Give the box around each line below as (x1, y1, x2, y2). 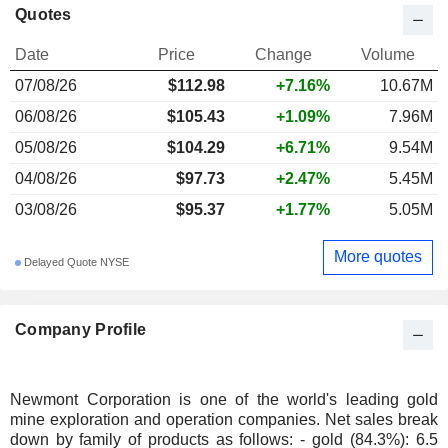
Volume (360, 45, 415, 63)
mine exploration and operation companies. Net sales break (10, 410, 438, 428)
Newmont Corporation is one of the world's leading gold (10, 390, 438, 408)
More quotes (334, 248, 422, 266)
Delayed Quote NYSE (21, 256, 129, 269)
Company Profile (15, 320, 147, 338)
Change (255, 45, 312, 63)
